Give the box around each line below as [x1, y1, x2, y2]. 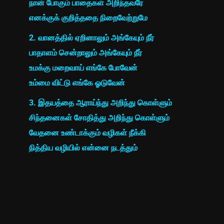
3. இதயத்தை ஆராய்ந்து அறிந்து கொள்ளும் [28, 98, 172, 107]
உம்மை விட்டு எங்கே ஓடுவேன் [28, 78, 125, 87]
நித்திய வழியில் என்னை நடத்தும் [28, 143, 137, 152]
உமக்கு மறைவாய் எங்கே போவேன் [28, 63, 137, 72]
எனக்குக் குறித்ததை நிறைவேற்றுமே [28, 13, 147, 22]
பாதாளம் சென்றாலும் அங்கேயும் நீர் [28, 48, 142, 57]
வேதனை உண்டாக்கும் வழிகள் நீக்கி [28, 128, 146, 137]
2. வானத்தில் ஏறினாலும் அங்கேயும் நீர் [28, 33, 154, 42]
